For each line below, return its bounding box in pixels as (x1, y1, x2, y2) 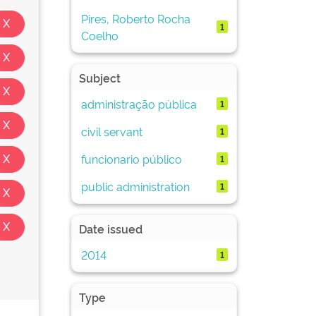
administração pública (80, 95, 197, 111)
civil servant (80, 123, 142, 139)
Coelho (80, 27, 119, 43)
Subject (79, 70, 121, 85)
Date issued (79, 221, 142, 236)
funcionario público (80, 150, 182, 166)
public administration (80, 178, 190, 194)
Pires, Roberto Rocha (80, 10, 190, 26)
